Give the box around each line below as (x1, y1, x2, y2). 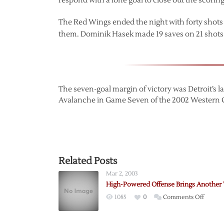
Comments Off (163, 193, 204, 201)
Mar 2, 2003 (106, 170, 138, 177)
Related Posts (58, 155, 117, 167)
